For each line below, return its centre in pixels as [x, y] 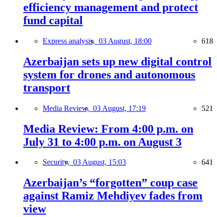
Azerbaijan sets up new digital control [117, 61]
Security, [58, 162]
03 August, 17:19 [119, 108]
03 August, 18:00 [125, 41]
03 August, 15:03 [100, 162]
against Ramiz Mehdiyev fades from [113, 196]
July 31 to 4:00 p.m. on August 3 [102, 142]
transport [47, 87]
